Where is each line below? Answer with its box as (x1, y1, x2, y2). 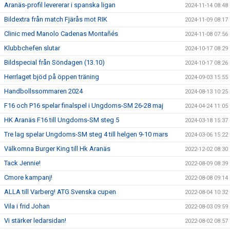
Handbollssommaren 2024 (4, 87, 83, 95)
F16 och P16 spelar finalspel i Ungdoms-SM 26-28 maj (4, 102, 163, 109)
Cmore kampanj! (4, 174, 52, 181)
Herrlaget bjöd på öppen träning (4, 73, 99, 81)
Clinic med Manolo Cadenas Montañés (4, 30, 118, 37)
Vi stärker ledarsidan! (4, 217, 66, 224)
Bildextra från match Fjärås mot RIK (4, 15, 107, 23)
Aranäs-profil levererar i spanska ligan (4, 1, 116, 9)
